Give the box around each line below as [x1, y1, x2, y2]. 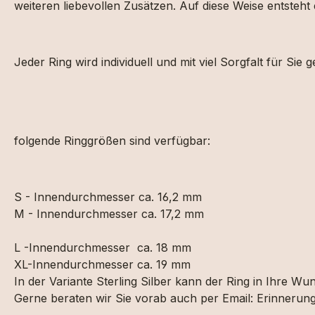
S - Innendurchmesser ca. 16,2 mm [14, 190, 202, 204]
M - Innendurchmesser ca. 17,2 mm [14, 207, 207, 221]
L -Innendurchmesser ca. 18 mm [14, 240, 191, 255]
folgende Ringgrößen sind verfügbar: [14, 134, 210, 148]
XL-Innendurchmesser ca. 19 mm [14, 257, 191, 271]
